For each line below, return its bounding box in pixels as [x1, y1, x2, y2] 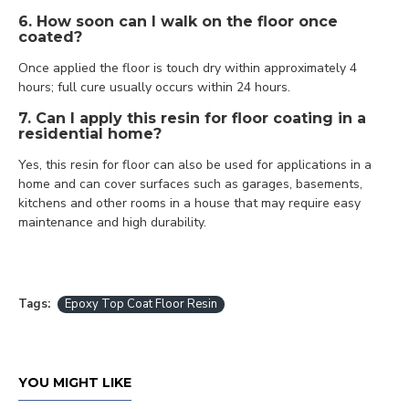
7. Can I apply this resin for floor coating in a [18, 110, 366, 127]
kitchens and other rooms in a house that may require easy [18, 194, 361, 212]
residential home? [18, 125, 162, 142]
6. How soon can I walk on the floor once [18, 13, 338, 30]
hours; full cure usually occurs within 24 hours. [18, 79, 290, 96]
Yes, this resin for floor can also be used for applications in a [18, 156, 372, 173]
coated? [18, 28, 82, 46]
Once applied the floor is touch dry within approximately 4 [18, 59, 357, 77]
